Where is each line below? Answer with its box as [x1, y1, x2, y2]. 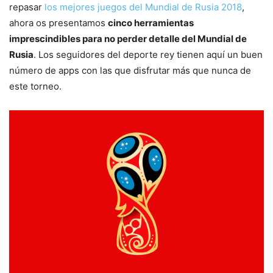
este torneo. [9, 80, 62, 92]
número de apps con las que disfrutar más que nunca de [9, 64, 251, 76]
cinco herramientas [108, 16, 194, 29]
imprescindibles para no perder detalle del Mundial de [9, 32, 247, 44]
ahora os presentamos [9, 16, 108, 29]
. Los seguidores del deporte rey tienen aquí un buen [34, 48, 263, 60]
